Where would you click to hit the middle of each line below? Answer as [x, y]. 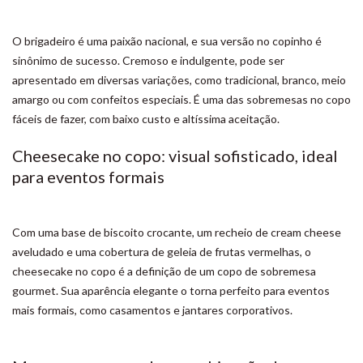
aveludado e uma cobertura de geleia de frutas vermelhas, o [162, 252]
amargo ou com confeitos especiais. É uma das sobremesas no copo [181, 99]
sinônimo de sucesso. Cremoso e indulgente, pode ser [148, 60]
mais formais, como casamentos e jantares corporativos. [152, 310]
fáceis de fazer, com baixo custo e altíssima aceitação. [146, 119]
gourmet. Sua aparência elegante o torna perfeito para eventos [171, 290]
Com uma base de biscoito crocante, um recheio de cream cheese [177, 232]
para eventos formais [88, 177]
